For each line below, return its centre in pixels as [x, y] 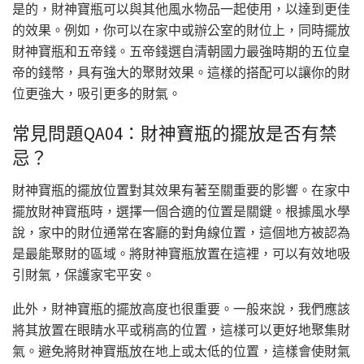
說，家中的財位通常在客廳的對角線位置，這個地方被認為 [181, 232]
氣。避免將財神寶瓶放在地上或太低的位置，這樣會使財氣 [181, 351]
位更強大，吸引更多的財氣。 [97, 94]
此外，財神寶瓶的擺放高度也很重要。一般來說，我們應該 [181, 308]
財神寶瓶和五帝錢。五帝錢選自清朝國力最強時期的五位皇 [181, 52]
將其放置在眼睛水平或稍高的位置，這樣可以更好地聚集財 [181, 329]
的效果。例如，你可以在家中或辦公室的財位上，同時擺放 [181, 30]
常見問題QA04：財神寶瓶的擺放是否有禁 [175, 133]
